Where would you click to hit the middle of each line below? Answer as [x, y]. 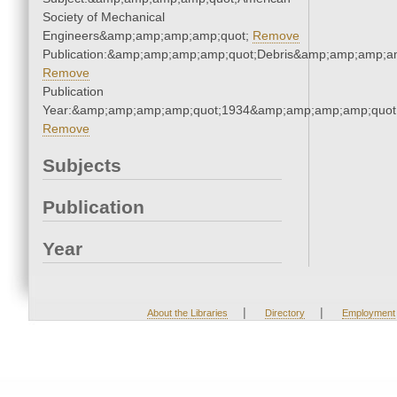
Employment [368, 313]
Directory [284, 313]
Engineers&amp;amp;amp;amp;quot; [148, 36]
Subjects [82, 166]
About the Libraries [187, 313]
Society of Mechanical [104, 17]
